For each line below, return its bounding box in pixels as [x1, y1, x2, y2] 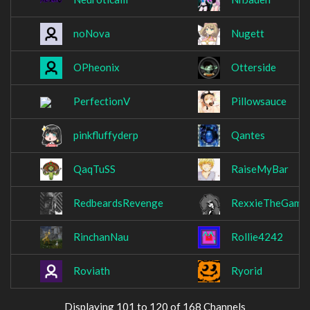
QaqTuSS [73, 163, 116, 176]
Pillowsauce [231, 95, 286, 108]
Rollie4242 [231, 230, 283, 244]
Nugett [231, 27, 264, 40]
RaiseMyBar [231, 163, 289, 176]
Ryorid [231, 264, 262, 277]
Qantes [231, 129, 265, 142]
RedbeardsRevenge [73, 197, 163, 210]
